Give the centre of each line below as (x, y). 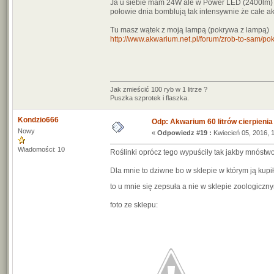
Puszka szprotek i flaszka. (150, 98)
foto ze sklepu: (134, 205)
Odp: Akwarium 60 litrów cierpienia (212, 122)
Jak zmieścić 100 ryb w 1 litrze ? (159, 89)
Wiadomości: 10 (41, 149)
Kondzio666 (38, 120)
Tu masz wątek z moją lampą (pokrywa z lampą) (190, 30)
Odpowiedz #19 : (184, 133)
